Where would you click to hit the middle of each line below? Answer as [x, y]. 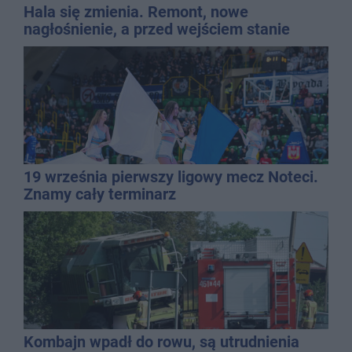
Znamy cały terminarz [100, 194]
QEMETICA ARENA [89, 47]
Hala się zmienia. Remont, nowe [136, 12]
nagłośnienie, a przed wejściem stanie [157, 29]
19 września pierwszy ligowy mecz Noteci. [171, 177]
